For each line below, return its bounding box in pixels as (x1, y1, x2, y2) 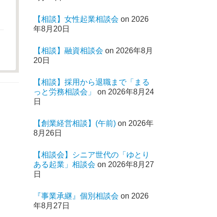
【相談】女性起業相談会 (33, 15, 119, 23)
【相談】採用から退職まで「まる (33, 78, 150, 86)
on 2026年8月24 (95, 88, 154, 96)
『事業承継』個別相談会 (33, 192, 119, 200)
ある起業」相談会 (33, 160, 95, 169)
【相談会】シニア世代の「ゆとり (33, 151, 150, 159)
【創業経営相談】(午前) (33, 119, 116, 127)
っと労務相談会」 (33, 88, 95, 96)
